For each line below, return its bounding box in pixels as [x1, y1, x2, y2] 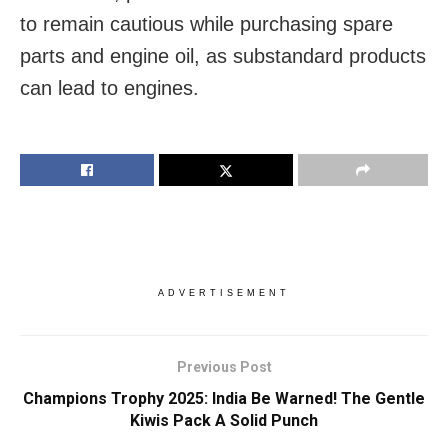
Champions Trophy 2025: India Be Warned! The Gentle [23, 389, 425, 409]
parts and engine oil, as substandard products [20, 45, 426, 68]
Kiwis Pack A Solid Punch [130, 411, 318, 431]
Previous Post [176, 359, 272, 376]
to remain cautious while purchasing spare [20, 13, 393, 36]
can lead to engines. [20, 77, 199, 100]
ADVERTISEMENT [158, 288, 290, 299]
